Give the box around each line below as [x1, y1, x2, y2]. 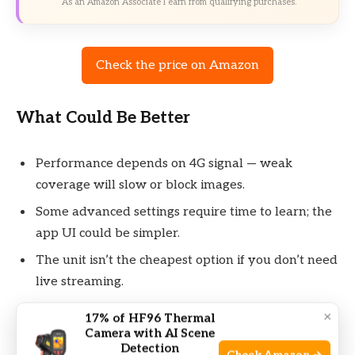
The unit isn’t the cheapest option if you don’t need [36, 252, 338, 268]
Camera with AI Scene [84, 326, 215, 341]
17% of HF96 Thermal [84, 311, 215, 326]
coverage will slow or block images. [36, 177, 245, 193]
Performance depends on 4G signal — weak [36, 155, 292, 171]
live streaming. [36, 273, 124, 289]
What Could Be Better [16, 108, 190, 128]
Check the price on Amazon [96, 58, 259, 74]
